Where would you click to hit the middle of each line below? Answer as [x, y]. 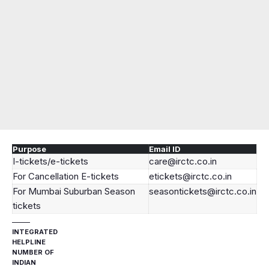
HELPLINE [29, 242]
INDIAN [24, 262]
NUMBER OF [33, 252]
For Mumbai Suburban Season [74, 191]
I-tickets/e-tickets [50, 161]
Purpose [29, 149]
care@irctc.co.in [183, 161]
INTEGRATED [35, 232]
